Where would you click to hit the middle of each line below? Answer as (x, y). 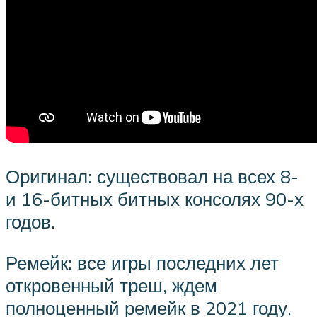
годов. (30, 222)
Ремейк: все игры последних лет (142, 262)
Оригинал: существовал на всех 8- (152, 177)
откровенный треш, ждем (111, 285)
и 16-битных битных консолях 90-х (155, 199)
